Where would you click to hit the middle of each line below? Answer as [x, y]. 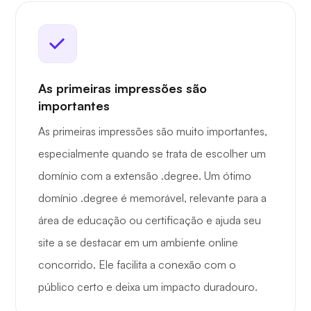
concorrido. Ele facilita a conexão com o [137, 265]
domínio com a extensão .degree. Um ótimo [145, 176]
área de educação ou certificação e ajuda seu [150, 220]
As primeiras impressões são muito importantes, [153, 132]
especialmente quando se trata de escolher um [152, 154]
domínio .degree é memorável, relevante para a [152, 198]
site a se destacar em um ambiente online [138, 243]
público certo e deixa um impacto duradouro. [148, 287]
